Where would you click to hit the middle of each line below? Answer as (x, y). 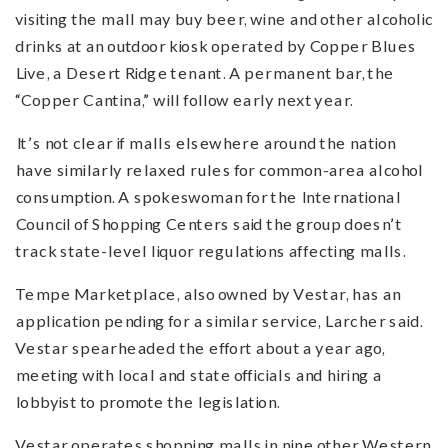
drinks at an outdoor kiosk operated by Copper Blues (215, 46)
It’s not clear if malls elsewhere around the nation (205, 143)
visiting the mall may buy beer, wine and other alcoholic (224, 19)
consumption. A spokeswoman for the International (208, 197)
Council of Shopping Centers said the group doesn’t (208, 224)
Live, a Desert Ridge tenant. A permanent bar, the (204, 73)
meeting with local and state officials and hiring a (198, 375)
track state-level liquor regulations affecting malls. (210, 251)
